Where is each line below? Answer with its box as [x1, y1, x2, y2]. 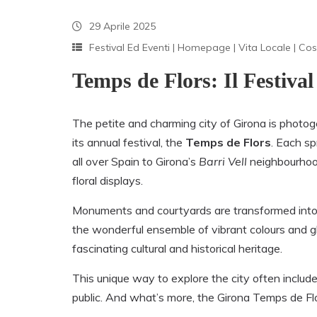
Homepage [178, 41, 231, 54]
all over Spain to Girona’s [72, 154, 199, 169]
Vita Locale [238, 41, 291, 54]
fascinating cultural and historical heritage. [72, 241, 282, 256]
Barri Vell [199, 154, 247, 169]
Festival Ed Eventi [89, 41, 170, 54]
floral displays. [72, 173, 143, 188]
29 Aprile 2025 [89, 20, 156, 33]
